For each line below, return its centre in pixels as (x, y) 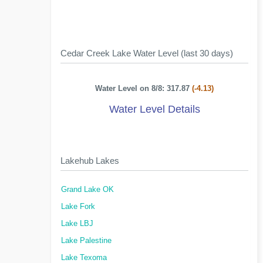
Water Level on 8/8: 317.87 (144, 89)
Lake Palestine (86, 241)
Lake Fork (78, 207)
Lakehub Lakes (90, 161)
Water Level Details (154, 109)
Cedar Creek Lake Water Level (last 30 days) (147, 53)
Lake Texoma (84, 258)
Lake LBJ (77, 224)
